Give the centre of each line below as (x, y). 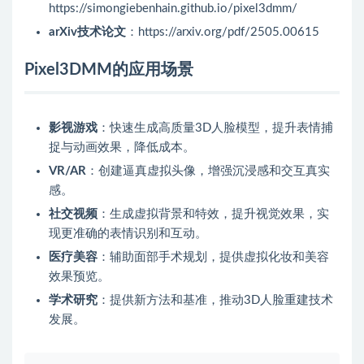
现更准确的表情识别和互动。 (128, 234)
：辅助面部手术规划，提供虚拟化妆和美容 (213, 258)
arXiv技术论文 (87, 32)
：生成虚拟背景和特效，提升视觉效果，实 (213, 214)
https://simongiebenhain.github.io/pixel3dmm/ (173, 9)
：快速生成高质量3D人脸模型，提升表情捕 (215, 128)
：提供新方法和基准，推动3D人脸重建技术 (215, 301)
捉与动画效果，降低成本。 (122, 148)
